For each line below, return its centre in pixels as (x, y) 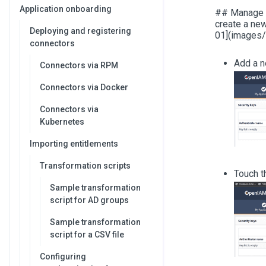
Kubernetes (62, 122)
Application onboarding (66, 9)
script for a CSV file (87, 235)
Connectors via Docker (84, 87)
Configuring (63, 256)
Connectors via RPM (79, 65)
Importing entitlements (74, 144)
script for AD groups (89, 200)
